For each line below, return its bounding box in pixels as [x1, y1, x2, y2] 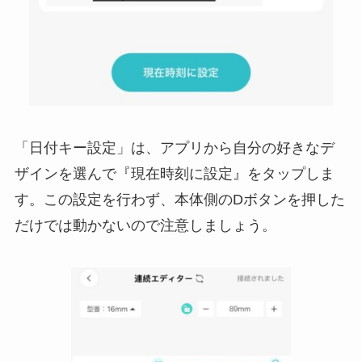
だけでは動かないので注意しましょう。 [14, 217, 276, 234]
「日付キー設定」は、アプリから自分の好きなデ [14, 140, 335, 157]
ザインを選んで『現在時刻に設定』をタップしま [14, 166, 335, 183]
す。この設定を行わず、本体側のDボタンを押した [14, 192, 345, 208]
